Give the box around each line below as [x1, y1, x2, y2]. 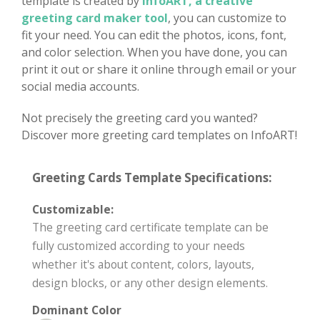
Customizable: [32, 201, 114, 218]
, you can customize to [168, 10, 286, 26]
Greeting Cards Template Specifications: [32, 169, 272, 186]
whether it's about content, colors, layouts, [32, 256, 254, 273]
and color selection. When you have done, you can [21, 44, 287, 61]
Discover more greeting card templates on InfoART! [21, 127, 297, 144]
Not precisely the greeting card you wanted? [21, 110, 258, 126]
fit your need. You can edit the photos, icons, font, [21, 27, 286, 44]
